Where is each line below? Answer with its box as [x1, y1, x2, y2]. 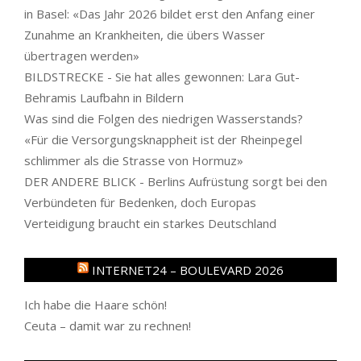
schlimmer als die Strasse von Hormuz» [24, 151, 243, 168]
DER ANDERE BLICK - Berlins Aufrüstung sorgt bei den [24, 172, 327, 189]
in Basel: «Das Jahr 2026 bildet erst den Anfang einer [24, 5, 315, 22]
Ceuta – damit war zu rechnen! [24, 317, 191, 334]
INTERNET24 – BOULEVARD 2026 [92, 261, 284, 278]
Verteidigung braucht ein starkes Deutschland [24, 214, 276, 231]
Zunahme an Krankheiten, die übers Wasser [24, 26, 265, 43]
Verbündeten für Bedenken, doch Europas [24, 193, 256, 210]
